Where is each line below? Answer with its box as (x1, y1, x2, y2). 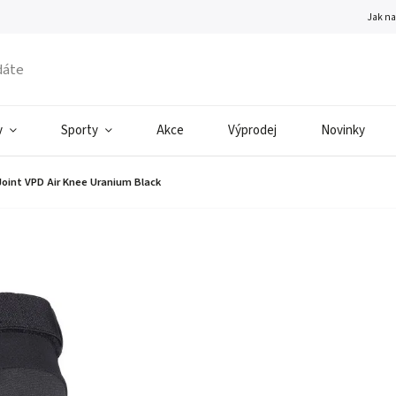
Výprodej (228, 121, 277, 140)
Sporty (61, 121, 98, 140)
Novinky (321, 121, 365, 140)
